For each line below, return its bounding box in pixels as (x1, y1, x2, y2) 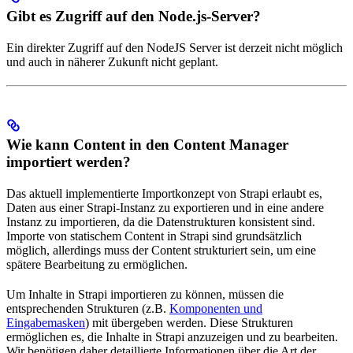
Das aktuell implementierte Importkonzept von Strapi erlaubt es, (6, 187, 322, 201)
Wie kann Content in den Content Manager (6, 136, 288, 154)
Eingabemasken (6, 316, 85, 330)
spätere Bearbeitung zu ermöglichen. (6, 258, 188, 272)
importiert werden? (6, 154, 131, 171)
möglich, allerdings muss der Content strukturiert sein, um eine (6, 243, 316, 258)
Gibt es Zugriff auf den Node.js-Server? (6, 7, 261, 24)
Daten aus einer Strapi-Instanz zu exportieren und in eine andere (6, 201, 324, 215)
